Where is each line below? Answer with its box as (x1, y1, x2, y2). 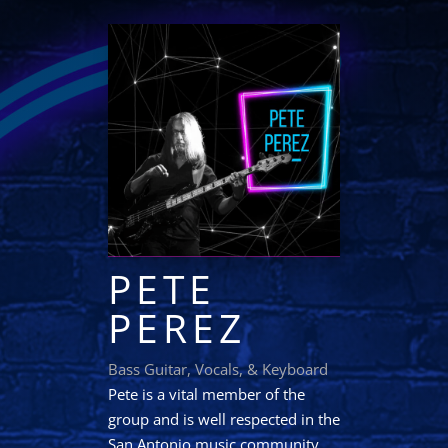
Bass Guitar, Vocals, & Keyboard (107, 358, 328, 379)
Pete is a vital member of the (107, 383, 305, 404)
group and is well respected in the (107, 408, 340, 429)
